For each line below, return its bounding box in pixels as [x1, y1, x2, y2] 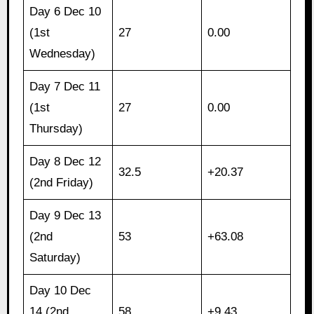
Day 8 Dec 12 [29, 155, 102, 169]
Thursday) [29, 122, 83, 136]
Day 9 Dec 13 [29, 209, 102, 223]
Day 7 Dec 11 [29, 80, 101, 94]
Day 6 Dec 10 [29, 5, 102, 19]
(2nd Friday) [29, 176, 94, 190]
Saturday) [29, 251, 81, 265]
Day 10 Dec [29, 284, 92, 298]
